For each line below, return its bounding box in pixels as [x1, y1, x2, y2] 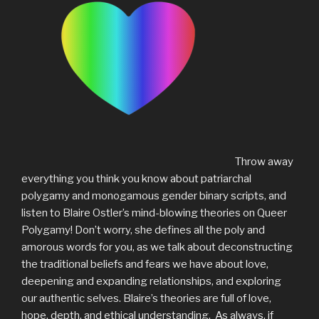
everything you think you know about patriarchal [21, 172, 251, 185]
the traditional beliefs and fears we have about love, [21, 257, 268, 271]
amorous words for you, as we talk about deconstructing [21, 240, 293, 253]
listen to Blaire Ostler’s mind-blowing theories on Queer [21, 206, 287, 219]
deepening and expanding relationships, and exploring [21, 274, 281, 288]
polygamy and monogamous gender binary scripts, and [21, 189, 286, 202]
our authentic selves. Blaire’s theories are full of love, [21, 291, 271, 305]
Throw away [235, 155, 293, 168]
